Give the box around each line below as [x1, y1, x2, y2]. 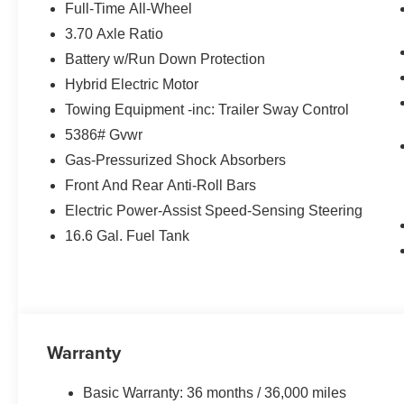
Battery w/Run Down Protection [65, 50, 266, 67]
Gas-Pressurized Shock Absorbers [65, 151, 287, 168]
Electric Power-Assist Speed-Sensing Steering [65, 202, 363, 218]
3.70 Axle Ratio [65, 25, 164, 41]
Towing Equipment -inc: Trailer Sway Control [65, 101, 350, 117]
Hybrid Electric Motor [65, 76, 199, 92]
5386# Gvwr [65, 126, 143, 142]
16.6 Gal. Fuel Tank [65, 227, 190, 243]
